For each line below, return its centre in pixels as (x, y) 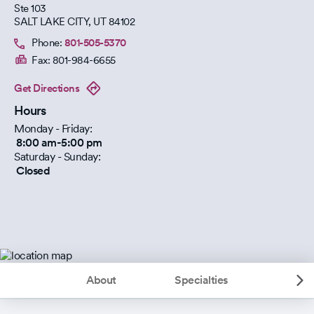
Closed (33, 171)
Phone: (47, 43)
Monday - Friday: (53, 129)
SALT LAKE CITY (51, 22)
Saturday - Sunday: (57, 157)
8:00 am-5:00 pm (59, 143)
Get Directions (47, 88)
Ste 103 (30, 8)
